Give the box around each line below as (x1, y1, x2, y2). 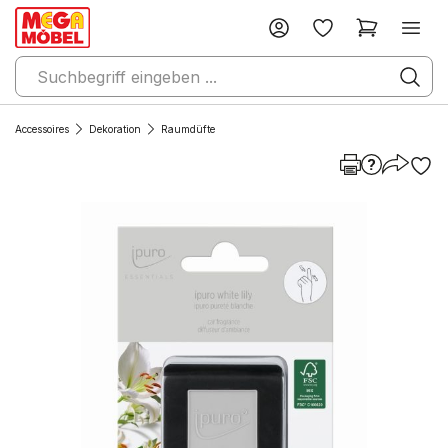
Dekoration (89, 123, 141, 135)
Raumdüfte (161, 123, 215, 135)
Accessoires (15, 123, 69, 135)
